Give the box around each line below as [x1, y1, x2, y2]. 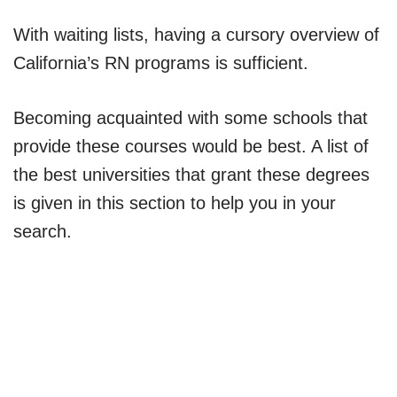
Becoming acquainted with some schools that [13, 107, 368, 128]
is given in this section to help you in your [13, 192, 336, 213]
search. [13, 221, 72, 241]
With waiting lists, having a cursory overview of [13, 24, 379, 44]
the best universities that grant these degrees [13, 164, 370, 184]
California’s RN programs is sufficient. [13, 52, 308, 73]
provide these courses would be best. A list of [13, 136, 369, 156]
